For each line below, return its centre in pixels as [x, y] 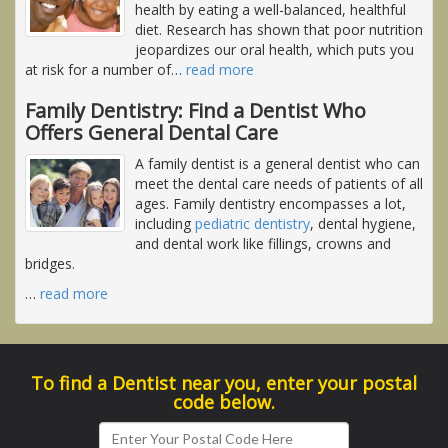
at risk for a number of [98, 69]
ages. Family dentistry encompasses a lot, [270, 203]
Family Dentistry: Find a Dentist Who [195, 110]
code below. [224, 401]
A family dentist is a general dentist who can [277, 163]
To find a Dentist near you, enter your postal [224, 382]
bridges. [50, 263]
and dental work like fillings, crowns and [263, 243]
